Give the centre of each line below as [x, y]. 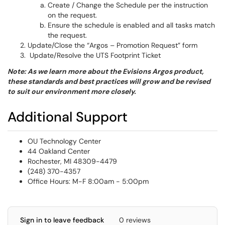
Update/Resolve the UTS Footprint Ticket [94, 55]
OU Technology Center [64, 141]
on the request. [72, 15]
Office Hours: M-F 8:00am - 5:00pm [88, 181]
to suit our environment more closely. [72, 91]
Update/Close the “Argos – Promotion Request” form [113, 45]
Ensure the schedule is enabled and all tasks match [131, 25]
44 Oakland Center [59, 151]
